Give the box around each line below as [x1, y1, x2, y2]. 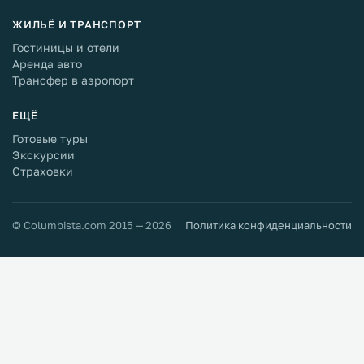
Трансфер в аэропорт [12, 73, 134, 87]
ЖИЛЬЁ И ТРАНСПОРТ [12, 18, 142, 31]
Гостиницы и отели [12, 41, 119, 54]
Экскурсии [12, 148, 75, 162]
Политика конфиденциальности [185, 219, 352, 232]
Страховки [12, 164, 73, 178]
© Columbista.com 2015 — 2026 [12, 219, 171, 232]
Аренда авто [12, 57, 82, 71]
